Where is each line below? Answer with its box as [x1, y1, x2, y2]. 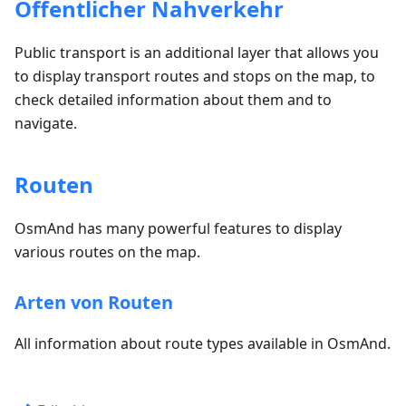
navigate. [14, 113, 77, 133]
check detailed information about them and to [14, 90, 332, 110]
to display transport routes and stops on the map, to [14, 66, 375, 86]
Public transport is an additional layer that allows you [14, 43, 379, 63]
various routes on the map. [14, 242, 200, 262]
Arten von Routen [14, 290, 173, 314]
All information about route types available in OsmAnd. [14, 333, 391, 353]
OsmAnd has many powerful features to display [14, 218, 342, 238]
